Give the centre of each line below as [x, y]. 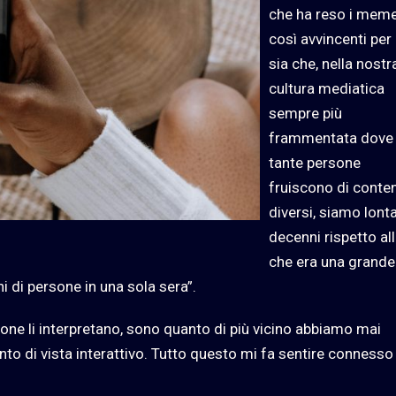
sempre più [305, 114]
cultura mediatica [327, 89]
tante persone [315, 163]
